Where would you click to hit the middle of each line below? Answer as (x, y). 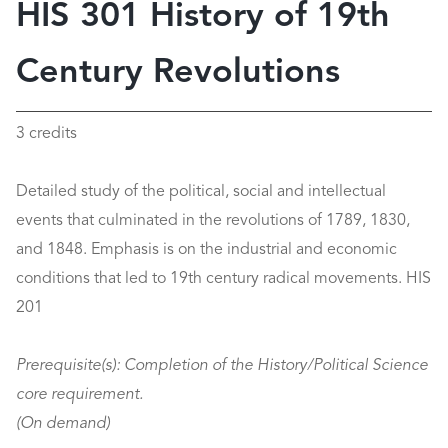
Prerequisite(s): (68, 366)
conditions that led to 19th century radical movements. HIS (223, 279)
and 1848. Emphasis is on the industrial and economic (206, 250)
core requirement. (79, 395)
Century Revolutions (178, 73)
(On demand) (63, 424)
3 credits (46, 134)
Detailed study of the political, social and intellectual (201, 192)
